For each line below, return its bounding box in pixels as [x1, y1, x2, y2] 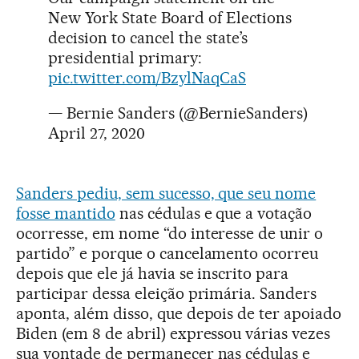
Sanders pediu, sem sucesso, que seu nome [16, 183, 317, 203]
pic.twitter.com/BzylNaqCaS [48, 67, 246, 87]
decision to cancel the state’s [48, 27, 248, 47]
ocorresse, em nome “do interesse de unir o [16, 223, 324, 243]
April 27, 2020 [48, 123, 145, 143]
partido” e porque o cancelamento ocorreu [16, 243, 319, 263]
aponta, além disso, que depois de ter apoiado [16, 303, 342, 323]
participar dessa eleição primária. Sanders [16, 283, 317, 303]
